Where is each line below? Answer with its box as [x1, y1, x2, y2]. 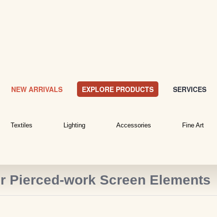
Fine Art [182, 122, 204, 129]
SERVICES [172, 84, 206, 94]
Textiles [10, 122, 32, 129]
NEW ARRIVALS [11, 84, 62, 94]
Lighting [63, 122, 85, 129]
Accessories [116, 122, 151, 129]
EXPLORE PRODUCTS [81, 84, 154, 94]
